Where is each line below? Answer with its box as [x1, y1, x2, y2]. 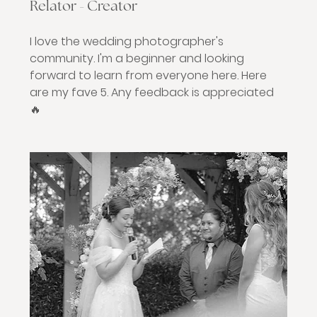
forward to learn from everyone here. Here [30, 67, 267, 83]
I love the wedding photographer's [30, 33, 224, 50]
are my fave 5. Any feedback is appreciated [30, 84, 275, 100]
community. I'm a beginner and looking [30, 50, 245, 67]
